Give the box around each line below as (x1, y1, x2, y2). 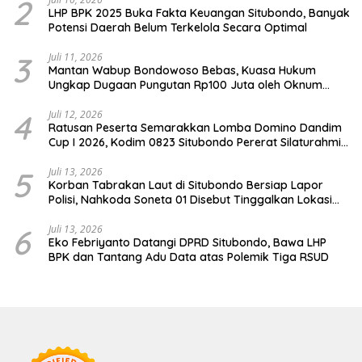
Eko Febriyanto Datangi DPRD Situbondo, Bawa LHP (48, 235, 326, 250)
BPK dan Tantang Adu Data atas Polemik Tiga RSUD (48, 250, 329, 265)
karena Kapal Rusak (48, 207, 158, 222)
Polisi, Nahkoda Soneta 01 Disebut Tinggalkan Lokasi (48, 192, 332, 208)
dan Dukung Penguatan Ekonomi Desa (48, 149, 256, 165)
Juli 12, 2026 (48, 107, 103, 122)
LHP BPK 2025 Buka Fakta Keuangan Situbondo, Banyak (48, 6, 350, 21)
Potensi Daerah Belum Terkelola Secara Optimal (48, 20, 307, 36)
